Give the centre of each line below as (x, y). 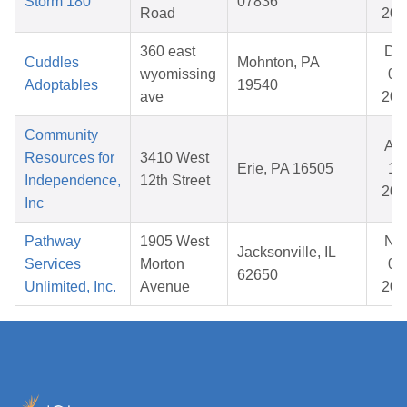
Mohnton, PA (278, 63)
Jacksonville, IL (287, 253)
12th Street (175, 181)
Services (53, 264)
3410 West (174, 158)
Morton (162, 264)
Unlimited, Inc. (70, 287)
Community (61, 135)
